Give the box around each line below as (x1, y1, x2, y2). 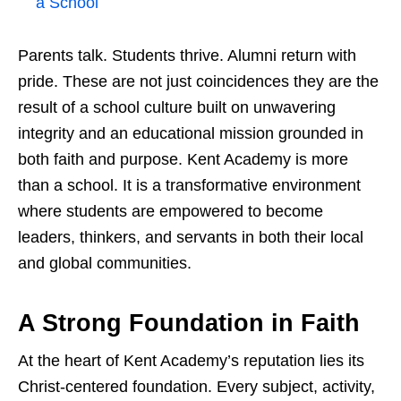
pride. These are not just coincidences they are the (18, 73, 379, 91)
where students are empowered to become (18, 202, 323, 221)
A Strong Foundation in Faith (18, 310, 360, 337)
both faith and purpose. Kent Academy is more (18, 150, 348, 169)
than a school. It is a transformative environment (18, 176, 361, 195)
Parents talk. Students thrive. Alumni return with (18, 47, 356, 65)
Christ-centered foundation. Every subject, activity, (18, 378, 375, 397)
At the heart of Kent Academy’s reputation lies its (18, 352, 364, 371)
